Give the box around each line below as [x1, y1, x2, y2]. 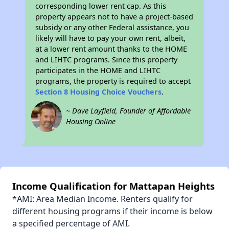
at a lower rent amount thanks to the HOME [35, 44, 188, 54]
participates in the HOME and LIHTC [35, 65, 161, 76]
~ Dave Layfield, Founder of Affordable [66, 106, 191, 116]
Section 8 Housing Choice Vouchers [35, 87, 162, 97]
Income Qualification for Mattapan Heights [12, 179, 215, 193]
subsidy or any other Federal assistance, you [35, 22, 190, 33]
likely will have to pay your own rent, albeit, [35, 33, 186, 43]
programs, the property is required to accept [35, 76, 191, 86]
